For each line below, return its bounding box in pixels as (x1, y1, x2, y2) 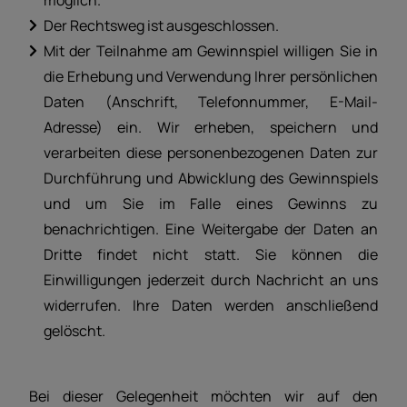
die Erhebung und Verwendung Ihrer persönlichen (44, 66, 378, 87)
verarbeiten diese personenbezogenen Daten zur (44, 143, 378, 164)
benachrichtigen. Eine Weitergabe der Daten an (44, 219, 378, 240)
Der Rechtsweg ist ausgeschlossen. (44, 15, 279, 36)
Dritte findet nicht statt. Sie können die (44, 244, 378, 265)
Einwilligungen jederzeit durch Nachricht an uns (44, 270, 378, 291)
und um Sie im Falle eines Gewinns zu (44, 194, 378, 214)
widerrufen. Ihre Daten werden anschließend (44, 295, 378, 316)
